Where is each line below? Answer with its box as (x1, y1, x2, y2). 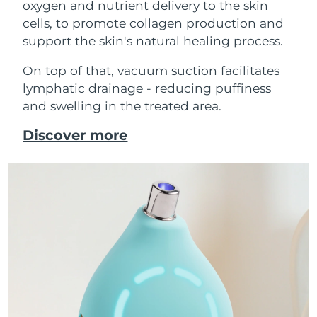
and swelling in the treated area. (23, 98, 222, 113)
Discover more (23, 127, 128, 144)
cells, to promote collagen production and (23, 15, 284, 30)
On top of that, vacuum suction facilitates (23, 62, 280, 78)
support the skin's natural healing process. (23, 33, 284, 48)
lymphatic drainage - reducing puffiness (23, 80, 272, 96)
